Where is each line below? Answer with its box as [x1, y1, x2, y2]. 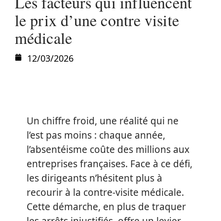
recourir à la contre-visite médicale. [27, 186, 184, 199]
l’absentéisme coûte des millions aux [27, 143, 189, 156]
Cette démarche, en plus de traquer [27, 200, 186, 213]
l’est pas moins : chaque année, [27, 129, 165, 142]
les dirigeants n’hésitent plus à [27, 172, 162, 184]
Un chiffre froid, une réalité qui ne [27, 114, 179, 127]
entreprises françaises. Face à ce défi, [27, 157, 192, 170]
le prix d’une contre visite [15, 9, 179, 31]
